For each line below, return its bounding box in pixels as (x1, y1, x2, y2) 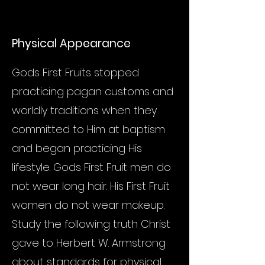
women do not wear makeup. (12, 198, 164, 212)
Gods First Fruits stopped (12, 65, 139, 80)
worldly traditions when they (12, 103, 157, 118)
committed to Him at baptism (12, 122, 165, 137)
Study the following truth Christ (12, 216, 170, 231)
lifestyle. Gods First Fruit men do (12, 160, 171, 174)
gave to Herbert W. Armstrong (12, 235, 166, 250)
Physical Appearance (12, 35, 131, 51)
